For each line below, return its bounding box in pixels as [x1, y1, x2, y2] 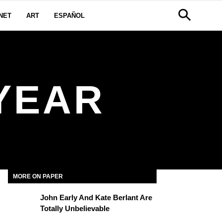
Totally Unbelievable [40, 204, 110, 213]
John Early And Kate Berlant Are [40, 193, 152, 202]
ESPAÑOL [54, 12, 85, 19]
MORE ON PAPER [13, 173, 63, 180]
